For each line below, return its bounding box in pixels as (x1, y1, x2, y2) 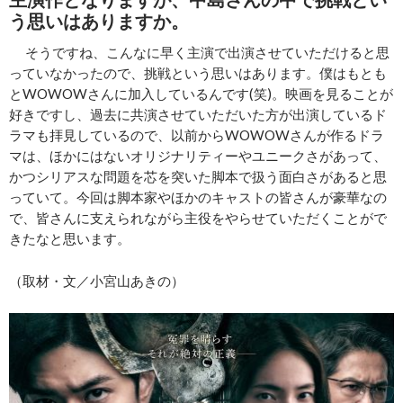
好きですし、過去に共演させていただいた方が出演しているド (9, 106, 387, 123)
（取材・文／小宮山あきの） (9, 273, 184, 290)
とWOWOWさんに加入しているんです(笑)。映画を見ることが (9, 85, 393, 103)
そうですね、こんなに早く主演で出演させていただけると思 (12, 44, 390, 61)
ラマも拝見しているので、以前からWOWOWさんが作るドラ (9, 127, 384, 144)
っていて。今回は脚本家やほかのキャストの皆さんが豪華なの (9, 189, 387, 206)
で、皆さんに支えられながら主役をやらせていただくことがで (9, 210, 387, 227)
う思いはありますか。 (9, 10, 189, 32)
